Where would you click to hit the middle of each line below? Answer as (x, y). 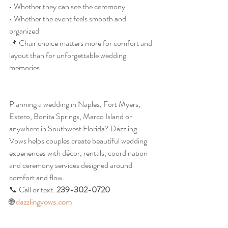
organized (24, 31)
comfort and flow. (37, 177)
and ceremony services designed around (72, 165)
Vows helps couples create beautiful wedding (79, 141)
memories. (25, 67)
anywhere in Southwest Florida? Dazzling (74, 129)
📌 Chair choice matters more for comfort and (81, 43)
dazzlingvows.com (44, 202)
